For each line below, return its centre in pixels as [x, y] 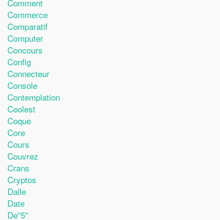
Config [19, 62]
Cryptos [22, 179]
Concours [25, 50]
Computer [25, 38]
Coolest [21, 109]
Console [22, 85]
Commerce [27, 14]
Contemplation [34, 97]
